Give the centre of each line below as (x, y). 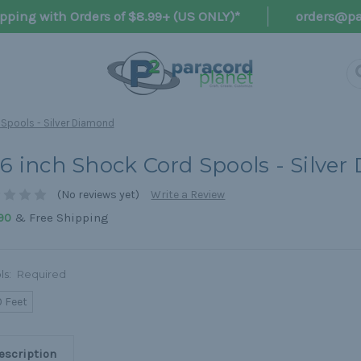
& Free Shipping (60, 218)
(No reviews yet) (99, 195)
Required (42, 274)
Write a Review (188, 195)
